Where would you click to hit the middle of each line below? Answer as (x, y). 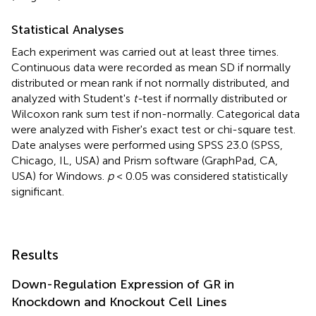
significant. (38, 192)
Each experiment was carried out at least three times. (145, 52)
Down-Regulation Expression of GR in (123, 285)
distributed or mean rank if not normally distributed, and (150, 83)
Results (35, 255)
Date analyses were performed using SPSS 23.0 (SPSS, (147, 145)
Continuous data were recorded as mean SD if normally (151, 68)
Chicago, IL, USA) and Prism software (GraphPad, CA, (145, 161)
